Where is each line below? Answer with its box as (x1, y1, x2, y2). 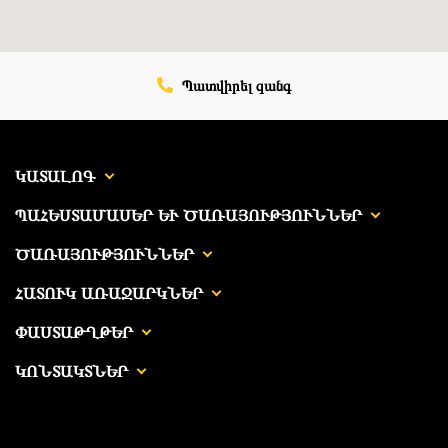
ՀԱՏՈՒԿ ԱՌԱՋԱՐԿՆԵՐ (15, 283, 203, 303)
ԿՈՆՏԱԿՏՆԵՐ (15, 361, 128, 381)
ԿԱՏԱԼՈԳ (15, 166, 96, 186)
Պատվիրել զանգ (178, 76, 291, 95)
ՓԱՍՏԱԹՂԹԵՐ (15, 322, 133, 342)
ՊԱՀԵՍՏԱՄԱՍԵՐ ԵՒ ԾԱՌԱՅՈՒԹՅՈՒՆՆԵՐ (15, 205, 362, 225)
